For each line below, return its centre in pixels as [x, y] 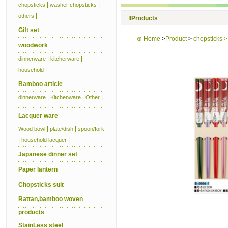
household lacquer [44, 140]
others [26, 16]
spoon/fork [91, 129]
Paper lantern [38, 169]
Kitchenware [66, 97]
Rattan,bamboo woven [51, 199]
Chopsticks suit [41, 185]
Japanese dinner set [48, 154]
